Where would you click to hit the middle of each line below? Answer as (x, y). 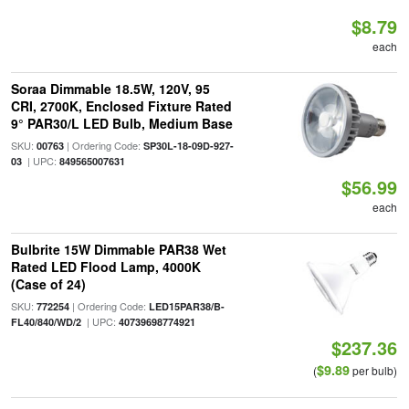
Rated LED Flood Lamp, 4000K (105, 267)
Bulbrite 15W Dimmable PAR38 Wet (118, 249)
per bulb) (374, 370)
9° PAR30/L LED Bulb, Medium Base (121, 123)
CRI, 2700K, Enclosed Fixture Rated (121, 106)
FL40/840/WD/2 (46, 322)
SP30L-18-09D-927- (188, 146)
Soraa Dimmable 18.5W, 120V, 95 (110, 89)
